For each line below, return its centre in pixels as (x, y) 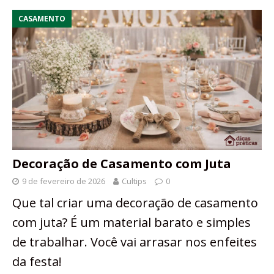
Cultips (134, 181)
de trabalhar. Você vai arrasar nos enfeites (135, 242)
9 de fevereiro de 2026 (64, 181)
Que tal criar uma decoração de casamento (135, 203)
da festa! (37, 262)
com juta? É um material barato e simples (131, 223)
